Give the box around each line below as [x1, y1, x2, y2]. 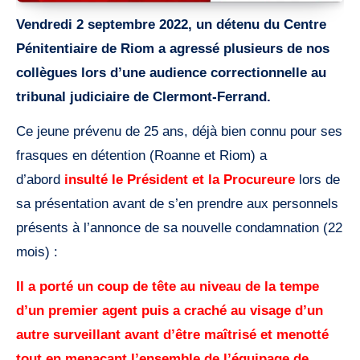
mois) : [16, 244, 58, 260]
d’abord [16, 172, 64, 188]
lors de [295, 172, 340, 188]
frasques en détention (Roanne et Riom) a [16, 148, 267, 164]
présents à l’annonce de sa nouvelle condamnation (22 [16, 220, 342, 236]
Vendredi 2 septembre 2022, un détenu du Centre [16, 17, 326, 33]
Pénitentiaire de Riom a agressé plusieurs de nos [16, 41, 329, 57]
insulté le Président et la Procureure [64, 172, 295, 188]
